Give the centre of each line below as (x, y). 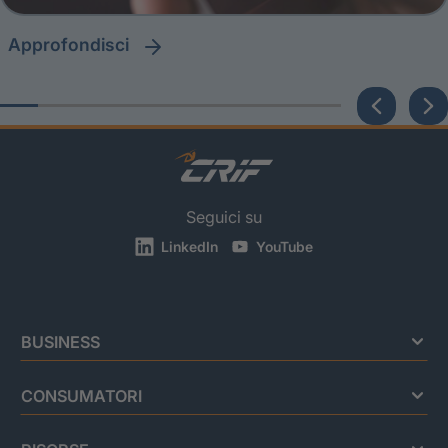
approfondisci (77, 45)
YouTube (282, 246)
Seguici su (224, 216)
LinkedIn (187, 246)
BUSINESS (60, 341)
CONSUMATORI (81, 395)
